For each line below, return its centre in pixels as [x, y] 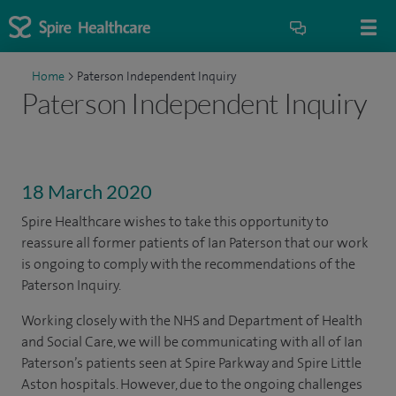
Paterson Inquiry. [71, 285]
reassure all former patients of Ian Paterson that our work [195, 243]
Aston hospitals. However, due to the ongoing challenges [192, 384]
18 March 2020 [87, 191]
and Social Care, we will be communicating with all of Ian [192, 342]
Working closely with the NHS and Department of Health [192, 320]
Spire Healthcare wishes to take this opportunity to [175, 221]
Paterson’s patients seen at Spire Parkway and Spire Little [191, 363]
